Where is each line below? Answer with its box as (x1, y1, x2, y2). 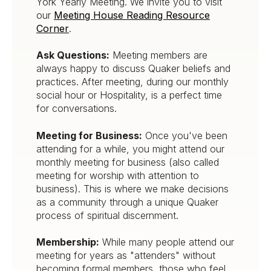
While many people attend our (99, 235, 234, 248)
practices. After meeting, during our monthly (36, 76, 229, 88)
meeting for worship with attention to (36, 169, 199, 181)
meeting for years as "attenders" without (36, 249, 215, 261)
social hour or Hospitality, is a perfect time (36, 89, 222, 102)
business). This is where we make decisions (36, 182, 229, 195)
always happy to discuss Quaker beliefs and (36, 62, 230, 75)
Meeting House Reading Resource (54, 8, 210, 21)
